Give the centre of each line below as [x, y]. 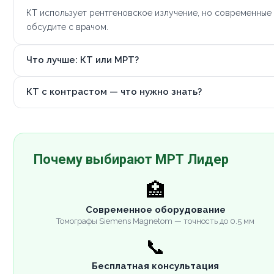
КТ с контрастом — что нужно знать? [114, 92]
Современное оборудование [155, 209]
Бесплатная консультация [155, 266]
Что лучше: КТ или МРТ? [83, 60]
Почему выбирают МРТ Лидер [131, 159]
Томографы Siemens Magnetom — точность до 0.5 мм [155, 221]
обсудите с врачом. [67, 27]
